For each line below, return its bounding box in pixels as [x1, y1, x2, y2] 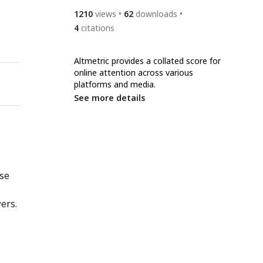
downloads [136, 8, 177, 19]
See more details [74, 92, 145, 103]
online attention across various [74, 67, 193, 78]
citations [81, 22, 114, 33]
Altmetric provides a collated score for [74, 55, 221, 66]
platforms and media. [74, 79, 156, 90]
